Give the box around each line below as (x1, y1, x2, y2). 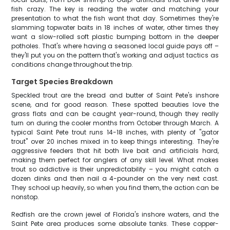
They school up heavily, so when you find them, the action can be (11, 183, 219, 192)
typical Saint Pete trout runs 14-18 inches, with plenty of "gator (11, 128, 219, 137)
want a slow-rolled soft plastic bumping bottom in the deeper (11, 32, 219, 41)
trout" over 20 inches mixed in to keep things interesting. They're (11, 137, 219, 146)
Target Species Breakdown (11, 76, 113, 87)
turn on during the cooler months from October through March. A (11, 119, 219, 127)
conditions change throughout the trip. (11, 60, 133, 69)
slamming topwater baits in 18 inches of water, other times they (11, 23, 219, 32)
